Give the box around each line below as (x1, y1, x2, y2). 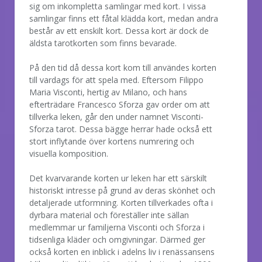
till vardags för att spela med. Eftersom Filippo (29, 74, 204, 85)
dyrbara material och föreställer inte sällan (29, 209, 189, 220)
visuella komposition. (29, 147, 108, 159)
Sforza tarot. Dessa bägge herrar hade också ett (29, 123, 212, 135)
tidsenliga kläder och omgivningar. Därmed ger (29, 233, 205, 245)
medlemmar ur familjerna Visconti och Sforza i (29, 221, 205, 233)
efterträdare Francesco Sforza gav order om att (29, 98, 210, 110)
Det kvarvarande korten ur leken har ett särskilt (29, 172, 207, 184)
